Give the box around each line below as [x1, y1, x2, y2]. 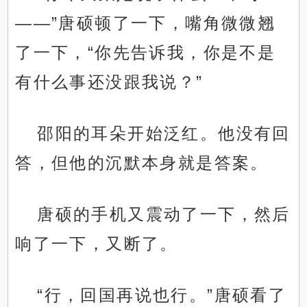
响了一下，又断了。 [15, 234, 178, 254]
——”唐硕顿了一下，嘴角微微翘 [15, 14, 276, 33]
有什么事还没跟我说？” [15, 73, 204, 92]
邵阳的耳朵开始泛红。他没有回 [37, 124, 291, 143]
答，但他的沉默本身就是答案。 [15, 153, 269, 173]
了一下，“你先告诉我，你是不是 [15, 43, 276, 62]
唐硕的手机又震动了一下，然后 [37, 205, 291, 224]
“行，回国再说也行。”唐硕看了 [37, 286, 287, 305]
